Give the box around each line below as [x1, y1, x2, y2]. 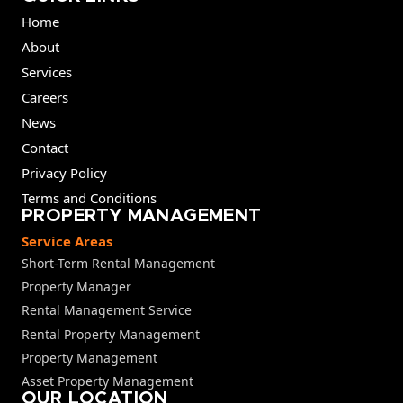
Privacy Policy [22, 163, 107, 182]
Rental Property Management [22, 325, 200, 343]
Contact [22, 138, 68, 157]
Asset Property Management [22, 372, 193, 390]
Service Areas [22, 231, 112, 250]
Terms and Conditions [22, 188, 157, 207]
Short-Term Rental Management [22, 255, 215, 273]
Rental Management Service [22, 301, 192, 319]
